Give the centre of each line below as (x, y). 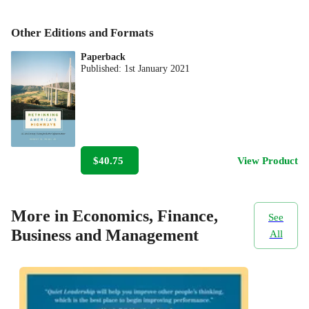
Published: (103, 68)
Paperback (103, 57)
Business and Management (105, 235)
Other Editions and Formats (82, 32)
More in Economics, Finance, (114, 216)
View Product (268, 160)
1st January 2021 (157, 68)
